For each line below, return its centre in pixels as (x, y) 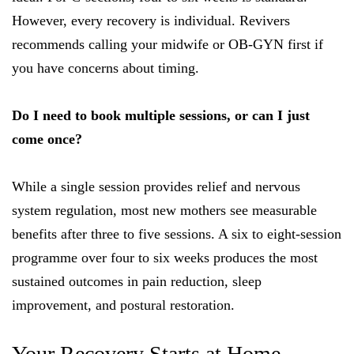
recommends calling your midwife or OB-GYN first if (168, 45)
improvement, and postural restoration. (123, 305)
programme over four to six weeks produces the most (165, 258)
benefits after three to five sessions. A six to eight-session (177, 234)
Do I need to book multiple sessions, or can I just (161, 116)
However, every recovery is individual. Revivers (151, 21)
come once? (47, 139)
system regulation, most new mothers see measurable (164, 211)
